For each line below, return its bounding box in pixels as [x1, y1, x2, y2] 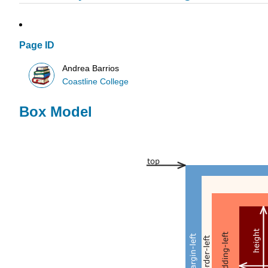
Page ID [19, 40, 54, 51]
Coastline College [62, 77, 129, 86]
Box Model [19, 103, 92, 120]
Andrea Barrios [62, 63, 120, 73]
